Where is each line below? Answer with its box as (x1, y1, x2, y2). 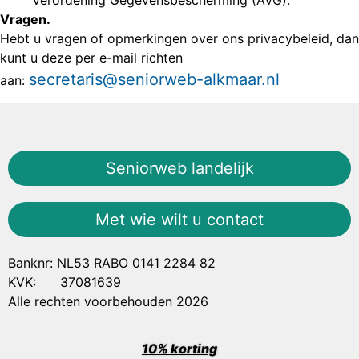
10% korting (142, 340, 217, 357)
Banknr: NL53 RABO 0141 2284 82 (8, 255, 216, 272)
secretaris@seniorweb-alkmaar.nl (29, 69, 280, 89)
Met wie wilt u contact (95, 210, 264, 230)
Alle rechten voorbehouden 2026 (8, 293, 208, 310)
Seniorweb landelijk (105, 159, 254, 179)
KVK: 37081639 (8, 274, 121, 291)
